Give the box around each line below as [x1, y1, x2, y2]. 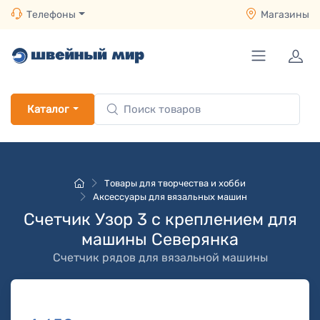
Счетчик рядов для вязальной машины [52, 251, 268, 264]
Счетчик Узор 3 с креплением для [23, 209, 297, 229]
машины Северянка [81, 229, 239, 249]
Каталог [27, 103, 69, 116]
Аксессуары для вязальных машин [93, 191, 247, 202]
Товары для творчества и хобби [104, 178, 246, 189]
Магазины [261, 9, 309, 21]
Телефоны [26, 9, 76, 21]
